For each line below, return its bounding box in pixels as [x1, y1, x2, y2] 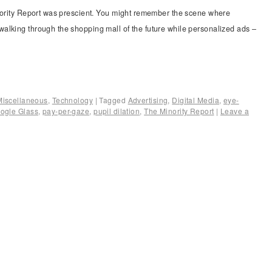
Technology [52, 94, 93, 105]
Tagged [99, 94, 126, 105]
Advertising [127, 94, 168, 105]
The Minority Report [144, 105, 214, 116]
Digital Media [172, 94, 220, 105]
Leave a [220, 105, 249, 116]
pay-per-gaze [42, 105, 90, 116]
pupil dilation [93, 105, 140, 116]
